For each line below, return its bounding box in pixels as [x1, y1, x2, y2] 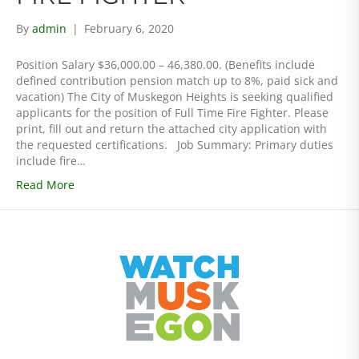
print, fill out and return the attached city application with [16, 121, 327, 136]
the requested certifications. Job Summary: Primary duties [16, 137, 333, 152]
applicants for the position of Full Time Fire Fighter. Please [16, 105, 329, 120]
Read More [16, 177, 75, 192]
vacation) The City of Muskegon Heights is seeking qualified [16, 89, 333, 104]
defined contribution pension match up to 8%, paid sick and [16, 73, 338, 88]
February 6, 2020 [84, 21, 174, 36]
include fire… [16, 153, 86, 168]
